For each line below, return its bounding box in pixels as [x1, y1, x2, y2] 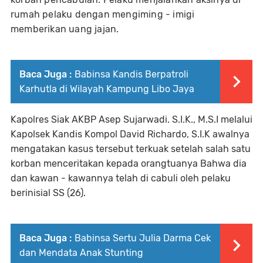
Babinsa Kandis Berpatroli [75, 69, 188, 80]
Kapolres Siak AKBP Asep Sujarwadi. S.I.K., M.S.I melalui [11, 114, 252, 126]
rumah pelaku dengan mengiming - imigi [11, 9, 195, 21]
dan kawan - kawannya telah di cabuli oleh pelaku [11, 173, 231, 184]
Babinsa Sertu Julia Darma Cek [75, 232, 211, 244]
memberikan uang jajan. [11, 23, 119, 35]
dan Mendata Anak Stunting [19, 247, 143, 259]
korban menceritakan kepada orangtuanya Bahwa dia [11, 158, 247, 170]
